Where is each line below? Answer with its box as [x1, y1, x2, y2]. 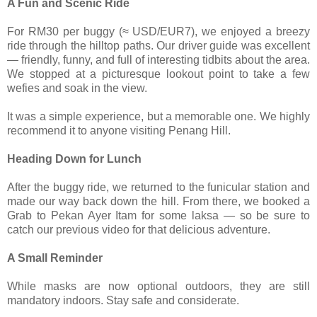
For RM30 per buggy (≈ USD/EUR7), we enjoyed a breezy [7, 25, 310, 38]
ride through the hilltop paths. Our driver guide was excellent [7, 39, 310, 52]
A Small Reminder [7, 251, 103, 264]
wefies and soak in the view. [7, 81, 147, 94]
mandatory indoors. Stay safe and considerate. [7, 294, 239, 306]
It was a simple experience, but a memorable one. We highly [7, 110, 310, 122]
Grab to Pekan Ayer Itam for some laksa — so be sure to [7, 209, 310, 221]
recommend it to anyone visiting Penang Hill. [7, 124, 231, 137]
